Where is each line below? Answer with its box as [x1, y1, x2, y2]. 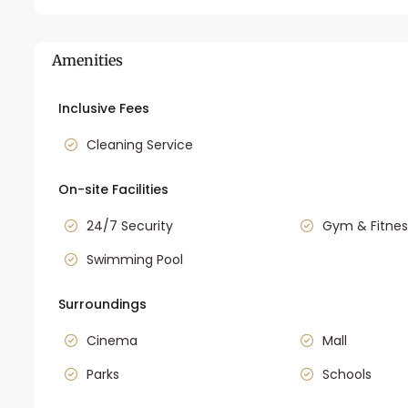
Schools [321, 365, 372, 384]
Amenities [52, 50, 123, 69]
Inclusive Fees [58, 99, 149, 118]
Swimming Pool [87, 250, 183, 270]
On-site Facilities [58, 180, 168, 199]
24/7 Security [87, 217, 173, 236]
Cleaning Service [87, 136, 193, 155]
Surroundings [58, 295, 147, 314]
